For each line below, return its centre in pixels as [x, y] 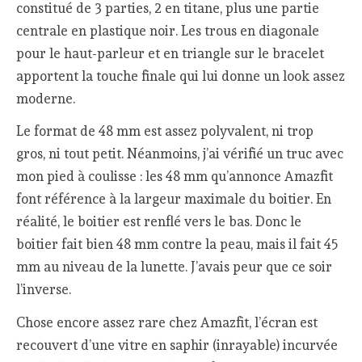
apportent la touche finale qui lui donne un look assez [181, 76]
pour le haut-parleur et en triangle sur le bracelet [170, 53]
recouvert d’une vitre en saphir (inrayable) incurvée [177, 345]
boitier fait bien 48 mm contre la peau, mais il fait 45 [178, 244]
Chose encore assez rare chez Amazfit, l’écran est [167, 323]
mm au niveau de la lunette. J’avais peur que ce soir [175, 267]
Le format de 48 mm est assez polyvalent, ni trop [165, 131]
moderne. [46, 98]
